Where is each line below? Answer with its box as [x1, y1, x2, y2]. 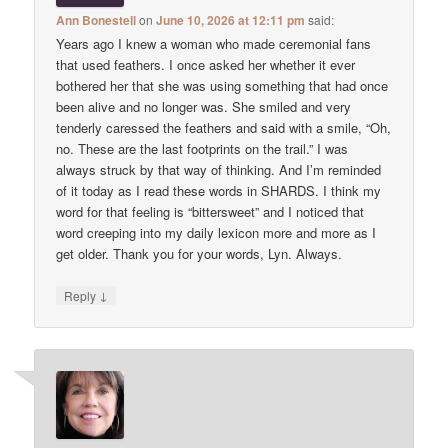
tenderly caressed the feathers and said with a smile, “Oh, [56, 117, 392, 137]
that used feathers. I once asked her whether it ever [56, 54, 356, 74]
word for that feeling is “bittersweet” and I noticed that [56, 201, 365, 221]
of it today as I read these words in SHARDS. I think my [56, 180, 382, 200]
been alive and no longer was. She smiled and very [56, 96, 352, 116]
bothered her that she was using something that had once [56, 75, 389, 95]
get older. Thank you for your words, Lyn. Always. [56, 243, 343, 263]
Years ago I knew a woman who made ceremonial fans [56, 33, 372, 53]
